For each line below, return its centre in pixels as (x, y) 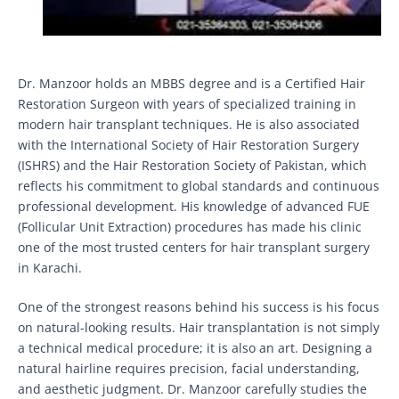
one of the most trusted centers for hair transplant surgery (194, 247)
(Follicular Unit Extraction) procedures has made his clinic (190, 226)
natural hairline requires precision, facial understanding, (189, 368)
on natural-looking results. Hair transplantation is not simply (199, 327)
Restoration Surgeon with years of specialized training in (187, 103)
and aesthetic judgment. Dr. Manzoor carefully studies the (192, 388)
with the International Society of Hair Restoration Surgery (188, 144)
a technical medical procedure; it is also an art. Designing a (195, 347)
